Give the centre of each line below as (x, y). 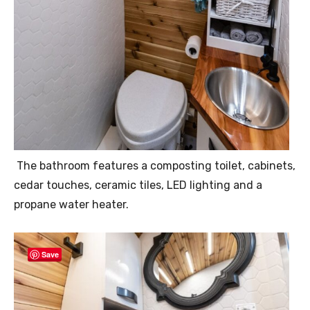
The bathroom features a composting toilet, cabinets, (155, 166)
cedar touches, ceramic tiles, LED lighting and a (138, 185)
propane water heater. (71, 205)
